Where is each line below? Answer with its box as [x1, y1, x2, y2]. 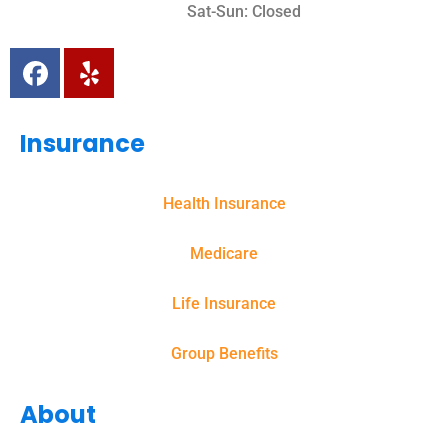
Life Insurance [172, 294, 276, 314]
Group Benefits [170, 344, 278, 364]
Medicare [190, 244, 258, 264]
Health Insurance [162, 194, 286, 214]
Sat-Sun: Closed [187, 2, 301, 22]
